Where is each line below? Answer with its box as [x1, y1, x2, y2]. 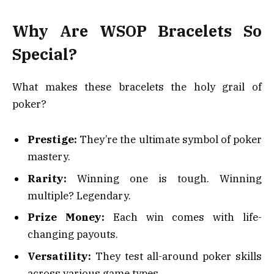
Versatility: [28, 249, 91, 263]
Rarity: [28, 171, 67, 185]
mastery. [28, 150, 70, 164]
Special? [12, 44, 77, 65]
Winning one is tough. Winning [67, 171, 262, 185]
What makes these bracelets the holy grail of [12, 80, 262, 94]
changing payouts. [28, 228, 118, 242]
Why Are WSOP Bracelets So [12, 21, 262, 42]
